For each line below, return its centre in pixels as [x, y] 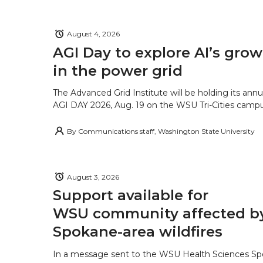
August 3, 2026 [93, 177]
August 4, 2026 [93, 34]
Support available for [131, 195]
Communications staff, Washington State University [166, 131]
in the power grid [118, 70]
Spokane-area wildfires [138, 232]
